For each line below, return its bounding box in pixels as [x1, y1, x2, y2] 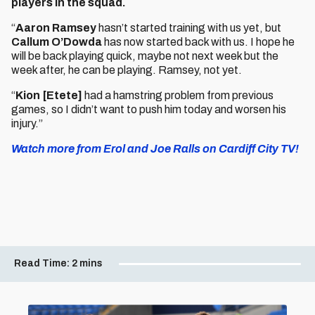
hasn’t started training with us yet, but [96, 22, 281, 34]
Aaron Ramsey [15, 22, 96, 34]
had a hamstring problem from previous [82, 89, 274, 101]
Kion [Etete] [15, 89, 82, 101]
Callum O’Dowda [11, 36, 102, 48]
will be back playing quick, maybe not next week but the [11, 50, 278, 62]
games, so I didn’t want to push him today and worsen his [11, 103, 286, 115]
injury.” [11, 117, 43, 129]
